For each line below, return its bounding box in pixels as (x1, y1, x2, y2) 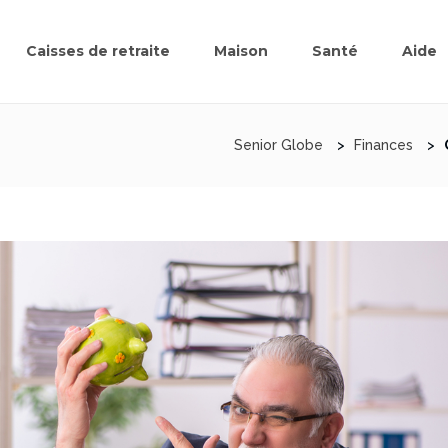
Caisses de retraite (26, 42, 171, 61)
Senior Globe (233, 136, 323, 153)
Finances (353, 136, 413, 153)
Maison (214, 42, 269, 61)
